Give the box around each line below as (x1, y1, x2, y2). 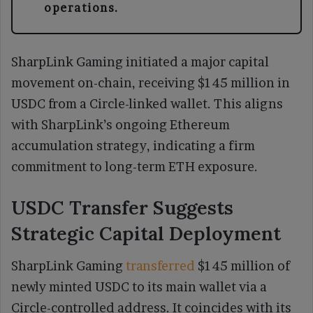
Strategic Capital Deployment (11, 221, 281, 245)
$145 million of (195, 259, 290, 274)
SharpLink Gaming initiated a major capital (11, 54, 269, 69)
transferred (126, 259, 195, 274)
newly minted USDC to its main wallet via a (11, 279, 267, 295)
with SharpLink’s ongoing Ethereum (11, 117, 230, 132)
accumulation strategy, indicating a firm (11, 138, 255, 153)
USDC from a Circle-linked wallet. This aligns (11, 96, 283, 111)
